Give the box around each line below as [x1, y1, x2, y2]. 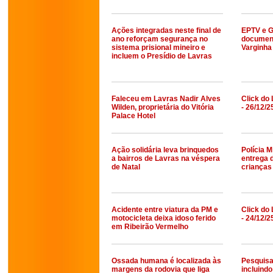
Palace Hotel [112, 112, 155, 120]
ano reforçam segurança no [112, 35, 208, 43]
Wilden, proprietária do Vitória [112, 103, 214, 112]
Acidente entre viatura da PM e [112, 205, 218, 214]
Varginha [241, 43, 272, 52]
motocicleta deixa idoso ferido [112, 214, 216, 222]
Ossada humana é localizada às [112, 257, 221, 265]
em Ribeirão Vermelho [112, 222, 188, 231]
